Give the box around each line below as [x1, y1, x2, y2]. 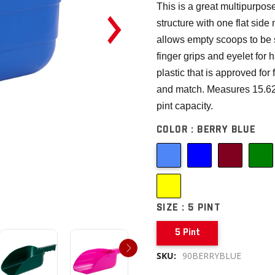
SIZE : [157, 204, 188, 212]
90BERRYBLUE [182, 250, 241, 261]
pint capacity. [157, 101, 213, 111]
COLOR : [157, 126, 198, 134]
